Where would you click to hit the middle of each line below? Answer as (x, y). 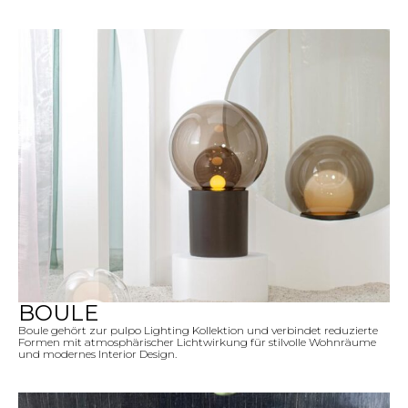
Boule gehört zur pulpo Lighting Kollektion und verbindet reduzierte (198, 330)
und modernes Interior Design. (97, 353)
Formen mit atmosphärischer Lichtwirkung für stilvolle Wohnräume (197, 342)
